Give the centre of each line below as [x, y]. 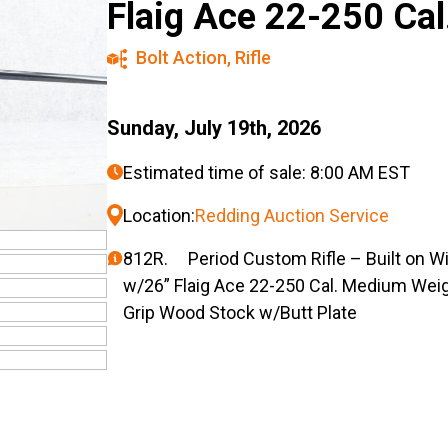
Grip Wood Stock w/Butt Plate [240, 313]
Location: [159, 216]
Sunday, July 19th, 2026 [214, 128]
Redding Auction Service [292, 216]
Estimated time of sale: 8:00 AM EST [266, 173]
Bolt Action [181, 57]
